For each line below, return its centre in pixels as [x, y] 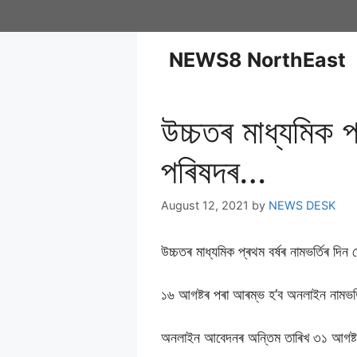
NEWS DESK [302, 206]
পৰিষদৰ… [214, 171]
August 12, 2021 [205, 206]
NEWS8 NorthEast [257, 60]
